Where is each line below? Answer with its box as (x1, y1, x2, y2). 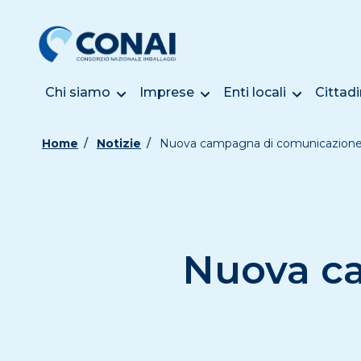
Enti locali (223, 85, 286, 100)
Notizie (97, 136, 141, 151)
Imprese (139, 85, 194, 100)
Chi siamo (45, 85, 110, 100)
